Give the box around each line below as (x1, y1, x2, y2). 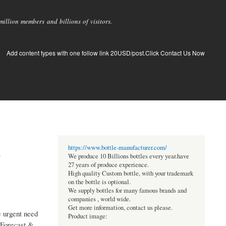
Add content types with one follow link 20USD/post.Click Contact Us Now (7, 48, 205, 57)
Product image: (68, 212, 107, 221)
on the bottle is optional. (68, 178, 131, 187)
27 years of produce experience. (68, 160, 149, 169)
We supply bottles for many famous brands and (68, 186, 187, 195)
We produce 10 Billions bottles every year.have (68, 152, 189, 161)
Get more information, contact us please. (68, 203, 173, 212)
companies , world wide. (68, 195, 131, 204)
